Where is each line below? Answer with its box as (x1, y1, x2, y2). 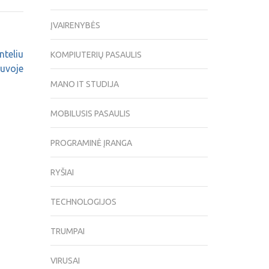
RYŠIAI (50, 168, 74, 178)
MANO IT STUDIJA (50, 79, 119, 89)
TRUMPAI (50, 226, 85, 237)
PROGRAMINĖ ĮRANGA (50, 138, 132, 148)
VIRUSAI (50, 256, 80, 266)
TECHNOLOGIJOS (50, 197, 116, 207)
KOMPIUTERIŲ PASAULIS (50, 50, 142, 60)
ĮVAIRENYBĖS (50, 20, 100, 31)
